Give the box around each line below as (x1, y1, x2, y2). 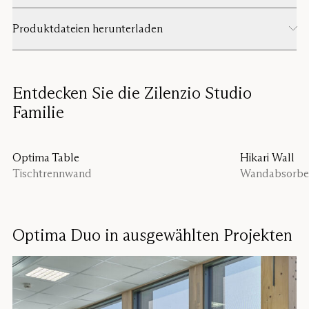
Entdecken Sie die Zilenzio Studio (12, 82, 252, 103)
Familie (12, 101, 64, 122)
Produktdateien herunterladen (12, 21, 163, 35)
